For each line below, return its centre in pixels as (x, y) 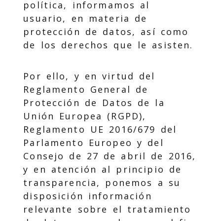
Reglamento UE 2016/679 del (100, 129)
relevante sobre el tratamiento (107, 209)
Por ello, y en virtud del (89, 76)
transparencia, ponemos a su (102, 183)
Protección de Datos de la (94, 103)
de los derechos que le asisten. (108, 45)
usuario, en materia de (85, 18)
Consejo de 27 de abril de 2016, (110, 156)
